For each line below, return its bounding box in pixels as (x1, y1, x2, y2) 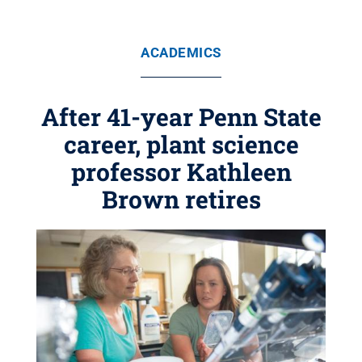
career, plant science (63, 128, 299, 160)
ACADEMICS (141, 44, 221, 61)
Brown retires (101, 183, 261, 215)
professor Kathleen (70, 156, 292, 187)
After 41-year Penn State (40, 101, 322, 133)
